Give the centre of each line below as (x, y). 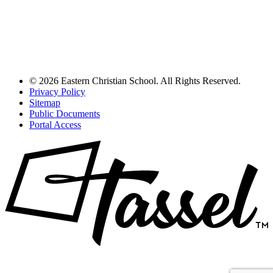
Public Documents (65, 114)
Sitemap (45, 103)
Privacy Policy (57, 92)
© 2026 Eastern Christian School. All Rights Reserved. (135, 81)
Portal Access (55, 125)
